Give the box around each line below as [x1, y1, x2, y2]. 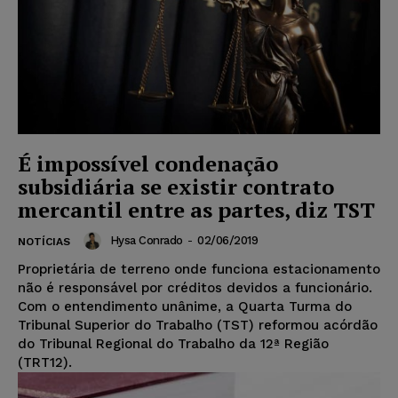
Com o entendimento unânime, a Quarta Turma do [18, 298, 352, 315]
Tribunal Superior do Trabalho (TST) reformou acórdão [18, 317, 378, 334]
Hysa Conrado [109, 234, 183, 248]
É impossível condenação [18, 149, 278, 179]
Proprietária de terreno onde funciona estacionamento [18, 261, 380, 278]
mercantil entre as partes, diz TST [18, 195, 375, 225]
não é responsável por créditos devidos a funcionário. [18, 280, 372, 297]
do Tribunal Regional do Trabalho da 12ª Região [18, 336, 329, 353]
